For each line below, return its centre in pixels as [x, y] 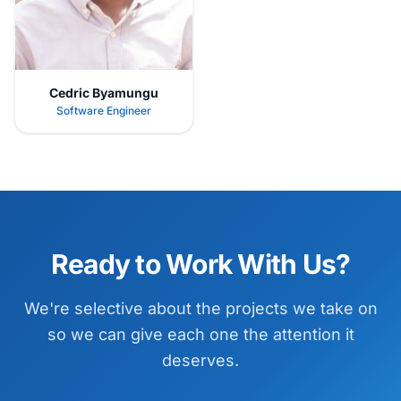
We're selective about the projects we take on [200, 308]
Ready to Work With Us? [200, 264]
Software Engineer [104, 110]
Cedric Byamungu [104, 92]
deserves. [200, 360]
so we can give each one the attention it [200, 334]
